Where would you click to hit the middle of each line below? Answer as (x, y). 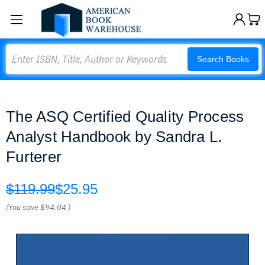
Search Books (223, 59)
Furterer (34, 157)
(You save (22, 207)
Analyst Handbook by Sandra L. (114, 137)
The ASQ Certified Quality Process (125, 117)
